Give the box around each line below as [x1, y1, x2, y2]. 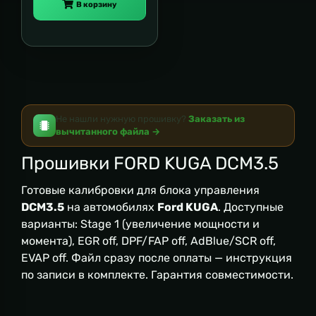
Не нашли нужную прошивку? [56, 114, 188, 124]
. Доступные [218, 200, 284, 214]
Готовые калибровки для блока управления [21, 183, 260, 197]
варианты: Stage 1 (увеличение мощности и [21, 217, 260, 231]
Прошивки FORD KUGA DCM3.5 [21, 152, 279, 174]
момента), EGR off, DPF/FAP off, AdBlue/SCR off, [21, 234, 276, 248]
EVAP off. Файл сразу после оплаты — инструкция [21, 251, 292, 265]
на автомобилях [64, 200, 157, 214]
